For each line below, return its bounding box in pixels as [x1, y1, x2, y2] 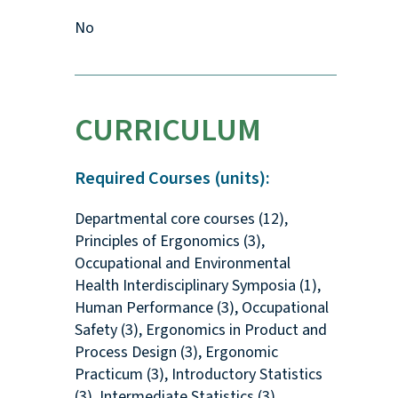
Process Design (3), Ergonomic [74, 341, 278, 364]
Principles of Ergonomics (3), [74, 230, 265, 253]
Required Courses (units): [74, 166, 270, 192]
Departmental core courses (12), [74, 208, 288, 231]
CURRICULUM [74, 107, 261, 154]
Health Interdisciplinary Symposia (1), [74, 275, 321, 298]
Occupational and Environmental [74, 252, 291, 275]
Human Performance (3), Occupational [74, 297, 329, 320]
